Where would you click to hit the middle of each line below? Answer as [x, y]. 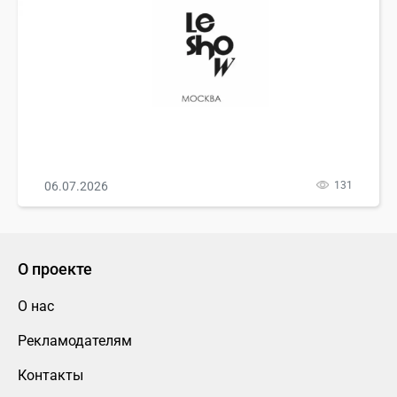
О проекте [55, 269]
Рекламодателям [75, 341]
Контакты [51, 376]
